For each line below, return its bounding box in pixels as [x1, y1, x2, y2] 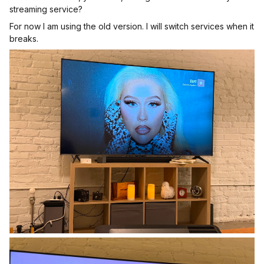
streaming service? [9, 4, 82, 14]
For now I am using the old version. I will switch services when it [9, 21, 254, 31]
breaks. [9, 34, 41, 44]
